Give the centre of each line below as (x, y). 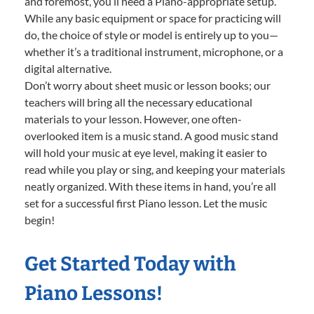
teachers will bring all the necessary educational (138, 102)
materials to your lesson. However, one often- (133, 119)
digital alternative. (68, 69)
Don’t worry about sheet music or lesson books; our (148, 86)
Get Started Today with (130, 264)
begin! (40, 220)
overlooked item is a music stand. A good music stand (151, 136)
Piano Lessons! (94, 294)
